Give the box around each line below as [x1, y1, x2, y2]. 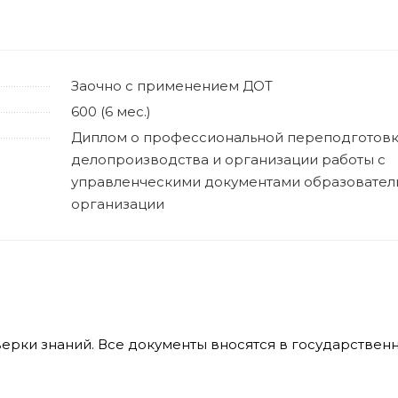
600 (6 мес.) [70, 103, 151, 120]
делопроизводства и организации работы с [70, 151, 386, 168]
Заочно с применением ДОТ [70, 77, 273, 94]
